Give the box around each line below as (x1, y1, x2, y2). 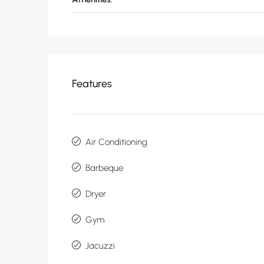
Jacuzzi (85, 240, 115, 252)
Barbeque (85, 163, 123, 174)
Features (72, 77, 112, 91)
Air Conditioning (85, 137, 147, 148)
